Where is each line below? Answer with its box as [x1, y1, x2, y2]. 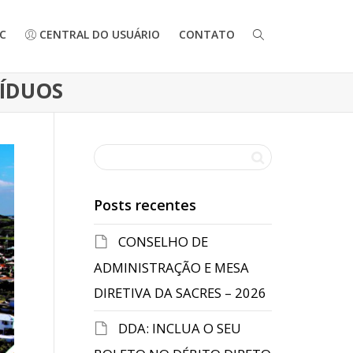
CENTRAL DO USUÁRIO [36, 27, 160, 42]
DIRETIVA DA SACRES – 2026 [93, 284, 266, 302]
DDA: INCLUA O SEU [117, 319, 241, 337]
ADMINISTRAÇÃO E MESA [93, 258, 249, 277]
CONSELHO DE [117, 232, 208, 251]
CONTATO [179, 27, 235, 42]
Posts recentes [93, 195, 196, 214]
